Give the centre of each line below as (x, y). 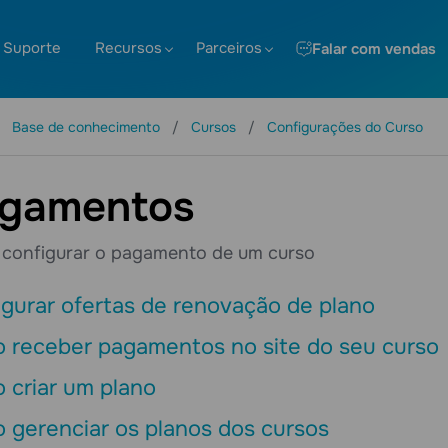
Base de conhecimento (87, 127)
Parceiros (229, 48)
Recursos (128, 48)
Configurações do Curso (344, 127)
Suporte (32, 48)
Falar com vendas (374, 48)
